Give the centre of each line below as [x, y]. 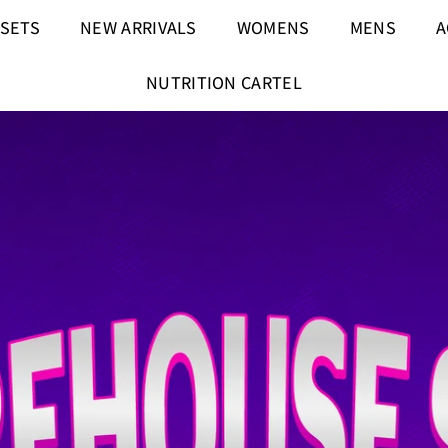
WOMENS [273, 27]
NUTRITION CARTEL [224, 82]
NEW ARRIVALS [138, 27]
